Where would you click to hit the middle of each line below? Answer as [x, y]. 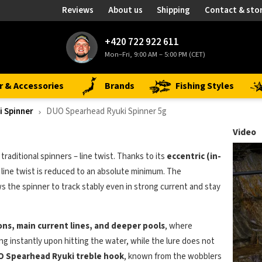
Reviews [78, 10]
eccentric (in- [194, 156]
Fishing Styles [205, 86]
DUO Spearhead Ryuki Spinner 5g [106, 111]
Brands [120, 86]
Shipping [174, 10]
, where [179, 226]
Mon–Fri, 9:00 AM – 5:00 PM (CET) [155, 54]
